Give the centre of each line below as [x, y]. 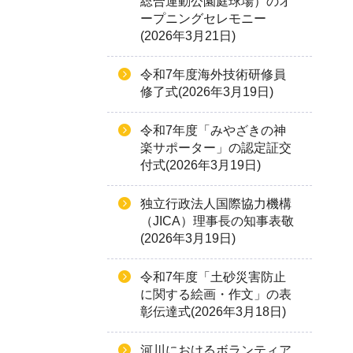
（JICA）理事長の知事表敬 [217, 221]
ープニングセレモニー [203, 19]
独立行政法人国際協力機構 [216, 204]
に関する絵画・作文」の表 [216, 294]
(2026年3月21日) [188, 36]
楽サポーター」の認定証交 [216, 148]
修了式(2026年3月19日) [207, 92]
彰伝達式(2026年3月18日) [213, 312]
